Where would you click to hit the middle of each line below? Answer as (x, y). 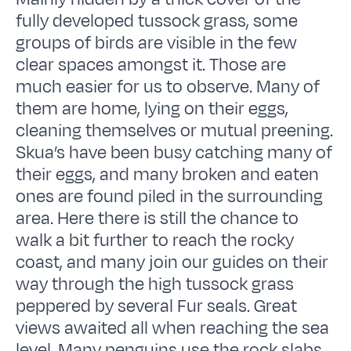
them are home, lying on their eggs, (152, 109)
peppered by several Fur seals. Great (157, 306)
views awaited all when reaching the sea (173, 328)
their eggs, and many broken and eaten (168, 174)
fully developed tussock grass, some (157, 21)
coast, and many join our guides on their (172, 262)
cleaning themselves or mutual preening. (175, 130)
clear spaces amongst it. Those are (151, 65)
